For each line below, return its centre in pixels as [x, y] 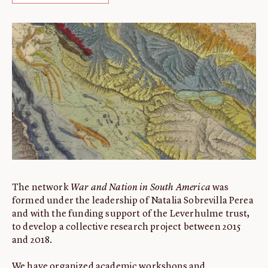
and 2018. [33, 240]
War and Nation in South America [140, 188]
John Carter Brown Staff [79, 112]
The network [41, 188]
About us [41, 37]
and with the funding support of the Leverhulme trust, [131, 214]
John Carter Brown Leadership [95, 93]
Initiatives [44, 74]
